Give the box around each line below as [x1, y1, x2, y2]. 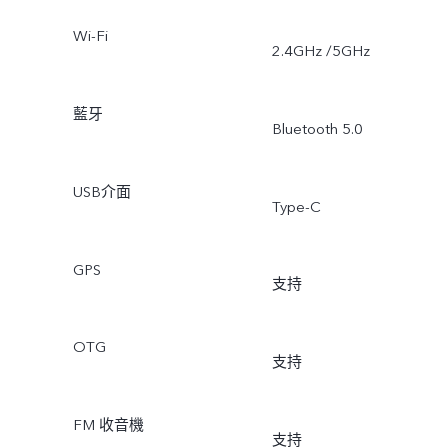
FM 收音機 [72, 415, 144, 436]
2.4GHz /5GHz [271, 40, 370, 61]
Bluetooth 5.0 [271, 118, 363, 139]
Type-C [271, 196, 321, 217]
